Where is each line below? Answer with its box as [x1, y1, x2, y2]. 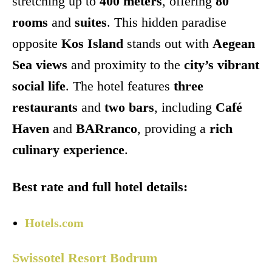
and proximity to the [67, 57, 184, 73]
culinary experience [12, 142, 124, 158]
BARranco [76, 121, 137, 137]
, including [154, 100, 216, 115]
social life [12, 78, 66, 94]
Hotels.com [25, 216, 84, 230]
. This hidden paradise [107, 15, 226, 30]
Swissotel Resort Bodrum [12, 250, 157, 266]
